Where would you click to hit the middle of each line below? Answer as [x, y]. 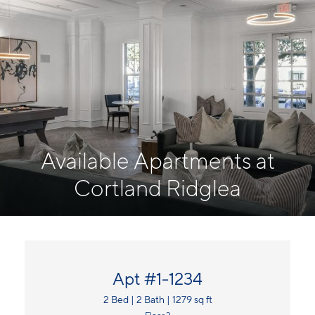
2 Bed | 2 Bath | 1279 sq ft [157, 300]
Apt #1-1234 [157, 279]
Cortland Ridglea [157, 188]
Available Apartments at [157, 161]
